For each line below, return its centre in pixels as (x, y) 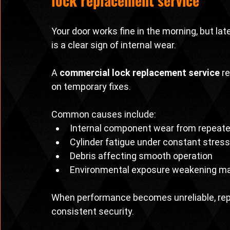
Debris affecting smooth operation (141, 156)
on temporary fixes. (91, 87)
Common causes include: (104, 114)
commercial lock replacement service (140, 73)
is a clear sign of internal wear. (114, 45)
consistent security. (93, 212)
